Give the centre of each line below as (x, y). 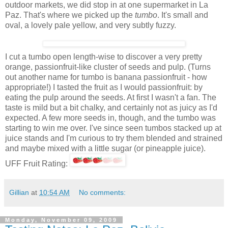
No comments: (103, 193)
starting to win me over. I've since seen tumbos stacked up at (113, 128)
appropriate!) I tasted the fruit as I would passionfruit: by (104, 88)
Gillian (19, 193)
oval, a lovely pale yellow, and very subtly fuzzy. (91, 25)
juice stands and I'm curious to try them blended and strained (114, 138)
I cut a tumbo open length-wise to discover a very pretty (104, 57)
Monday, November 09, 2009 (61, 220)
